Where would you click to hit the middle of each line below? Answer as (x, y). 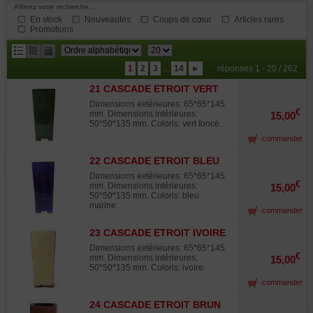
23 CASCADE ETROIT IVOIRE (158, 233)
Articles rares (259, 20)
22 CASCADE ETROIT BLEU (154, 161)
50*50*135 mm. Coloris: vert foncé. (155, 124)
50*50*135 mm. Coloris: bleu (144, 196)
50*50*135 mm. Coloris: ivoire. (147, 268)
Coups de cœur (182, 20)
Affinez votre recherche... (54, 7)
